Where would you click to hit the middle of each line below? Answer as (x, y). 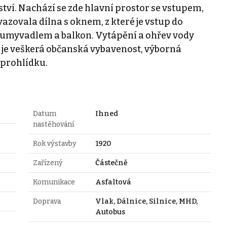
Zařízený (48, 163)
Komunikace (54, 182)
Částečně (111, 163)
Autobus (110, 212)
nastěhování (53, 124)
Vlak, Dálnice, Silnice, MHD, (146, 201)
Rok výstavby (54, 143)
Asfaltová (113, 182)
